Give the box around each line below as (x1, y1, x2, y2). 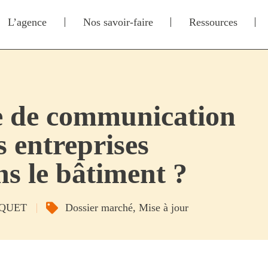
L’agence (8, 16, 47, 29)
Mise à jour (139, 202, 189, 214)
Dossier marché (65, 202, 133, 214)
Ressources (188, 16, 237, 29)
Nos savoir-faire (83, 16, 153, 29)
